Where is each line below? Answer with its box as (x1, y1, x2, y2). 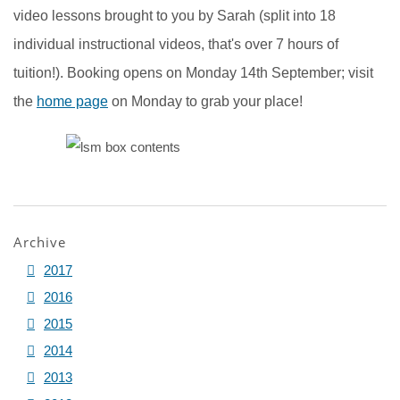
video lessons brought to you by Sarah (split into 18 (13, 7, 336, 23)
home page (37, 93, 108, 109)
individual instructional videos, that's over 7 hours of (13, 36, 338, 52)
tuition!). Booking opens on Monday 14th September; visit (13, 64, 373, 80)
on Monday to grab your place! (108, 93, 303, 109)
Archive (13, 232, 66, 251)
